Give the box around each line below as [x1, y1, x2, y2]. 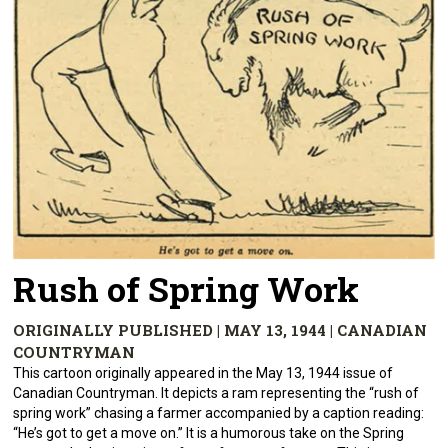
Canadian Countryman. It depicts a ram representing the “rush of [13, 385, 420, 402]
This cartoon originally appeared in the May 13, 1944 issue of [13, 365, 394, 382]
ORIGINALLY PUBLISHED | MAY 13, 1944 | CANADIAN [13, 320, 428, 341]
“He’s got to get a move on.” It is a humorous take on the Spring [13, 425, 405, 442]
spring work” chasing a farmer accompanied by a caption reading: [13, 405, 425, 422]
